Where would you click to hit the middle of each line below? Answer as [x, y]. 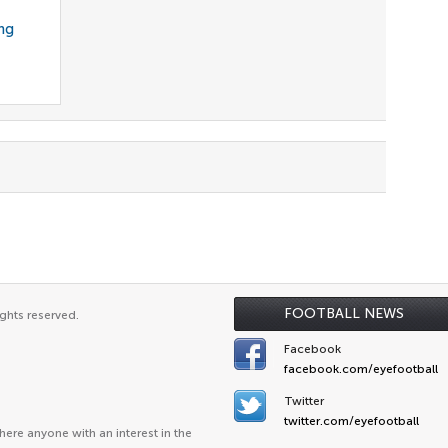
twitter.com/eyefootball [351, 421]
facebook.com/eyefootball [361, 369]
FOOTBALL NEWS [344, 313]
